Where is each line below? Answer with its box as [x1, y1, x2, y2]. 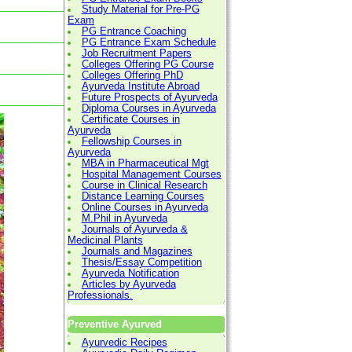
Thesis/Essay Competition [81, 256, 202, 268]
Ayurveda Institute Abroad [81, 80, 200, 92]
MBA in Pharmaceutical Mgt [81, 157, 209, 169]
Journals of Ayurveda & [81, 223, 188, 235]
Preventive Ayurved [68, 318, 162, 330]
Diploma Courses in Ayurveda [81, 102, 216, 114]
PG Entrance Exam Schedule [81, 36, 216, 48]
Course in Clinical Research [81, 179, 207, 191]
